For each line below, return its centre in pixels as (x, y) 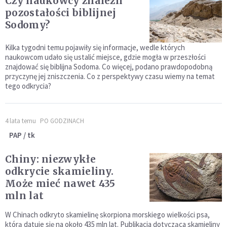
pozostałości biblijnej (61, 13)
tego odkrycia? (28, 86)
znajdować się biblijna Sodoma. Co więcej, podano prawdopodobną (109, 67)
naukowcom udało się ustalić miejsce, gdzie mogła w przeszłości (105, 57)
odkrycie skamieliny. (59, 172)
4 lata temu (21, 121)
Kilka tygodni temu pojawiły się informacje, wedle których (95, 48)
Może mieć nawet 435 (60, 184)
